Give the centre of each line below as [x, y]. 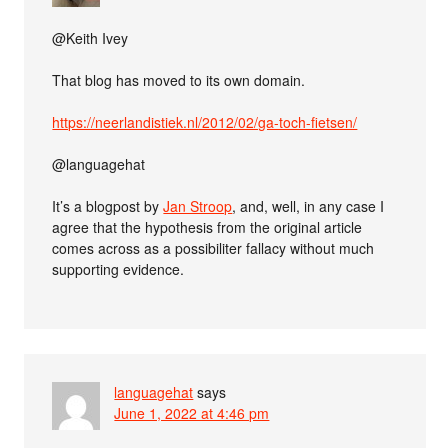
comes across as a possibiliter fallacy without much [213, 247]
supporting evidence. [118, 268]
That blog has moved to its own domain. [179, 79]
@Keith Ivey [90, 37]
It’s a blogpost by [108, 205]
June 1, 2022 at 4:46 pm [192, 412]
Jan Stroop [198, 205]
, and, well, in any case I [308, 205]
